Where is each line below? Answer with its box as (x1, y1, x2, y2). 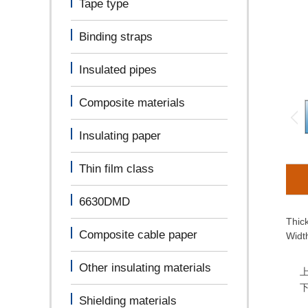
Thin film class (79, 162, 154, 175)
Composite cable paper (79, 228, 197, 241)
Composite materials (79, 96, 185, 109)
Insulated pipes (79, 63, 157, 76)
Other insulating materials (79, 261, 211, 274)
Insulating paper (79, 129, 161, 142)
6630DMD (79, 195, 130, 208)
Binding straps (79, 30, 153, 43)
